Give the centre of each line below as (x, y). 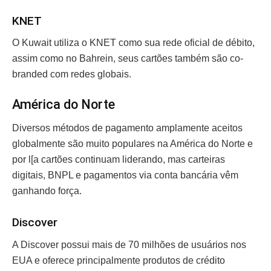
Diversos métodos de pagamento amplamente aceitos (127, 128)
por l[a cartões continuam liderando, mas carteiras (119, 159)
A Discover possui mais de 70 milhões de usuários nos (129, 244)
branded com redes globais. (73, 74)
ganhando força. (48, 191)
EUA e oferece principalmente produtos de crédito (119, 260)
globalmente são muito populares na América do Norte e (132, 143)
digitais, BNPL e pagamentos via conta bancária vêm (125, 175)
